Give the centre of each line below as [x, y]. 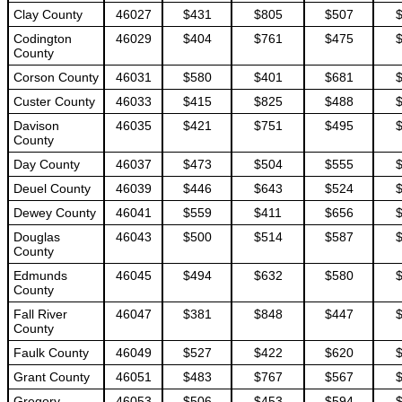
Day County [47, 164]
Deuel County [52, 188]
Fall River [40, 314]
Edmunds [40, 275]
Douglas [37, 237]
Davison [36, 126]
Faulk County [51, 353]
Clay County [48, 14]
